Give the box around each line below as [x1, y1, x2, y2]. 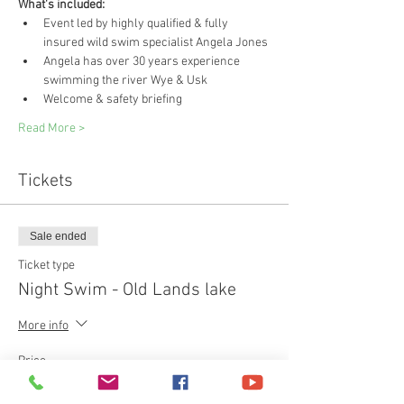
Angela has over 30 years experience [43, 53, 243, 69]
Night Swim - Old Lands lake [18, 279, 236, 301]
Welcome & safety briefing [43, 91, 182, 107]
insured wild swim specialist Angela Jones [43, 34, 268, 50]
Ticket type [18, 257, 75, 273]
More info [18, 317, 69, 334]
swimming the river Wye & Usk [43, 72, 210, 88]
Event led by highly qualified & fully [43, 15, 231, 32]
